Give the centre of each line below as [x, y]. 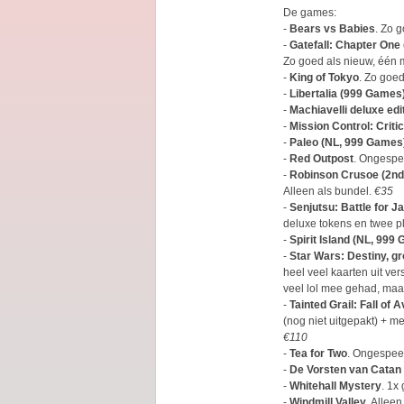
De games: [310, 13]
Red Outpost [321, 159]
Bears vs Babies [332, 29]
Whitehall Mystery [335, 386]
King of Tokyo [324, 78]
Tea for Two [318, 353]
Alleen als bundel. [329, 191]
